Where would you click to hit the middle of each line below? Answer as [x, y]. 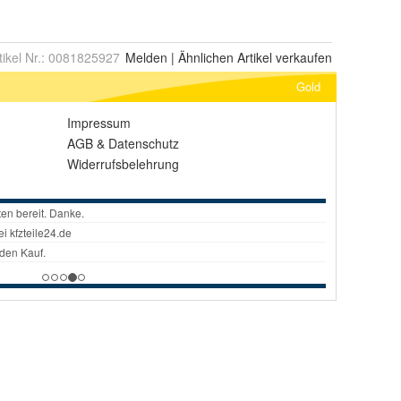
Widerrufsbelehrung [123, 164]
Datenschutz [144, 143]
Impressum [99, 123]
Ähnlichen [206, 57]
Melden [146, 57]
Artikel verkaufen [283, 57]
